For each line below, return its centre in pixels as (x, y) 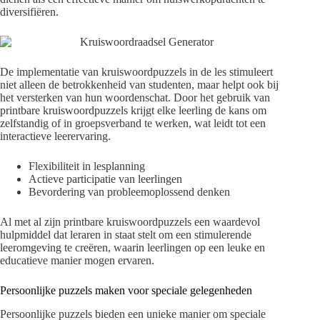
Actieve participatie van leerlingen (105, 179)
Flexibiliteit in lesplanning (87, 166)
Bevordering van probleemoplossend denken (129, 191)
